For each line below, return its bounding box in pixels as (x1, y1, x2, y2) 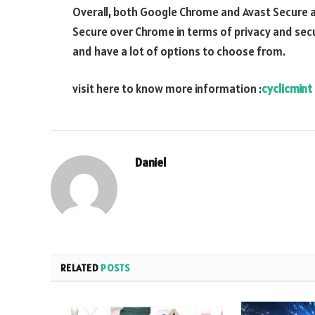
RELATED (60, 262, 101, 275)
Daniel (135, 155, 167, 171)
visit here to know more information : (72, 81, 262, 97)
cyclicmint (262, 81, 312, 97)
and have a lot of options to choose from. (72, 43, 285, 59)
